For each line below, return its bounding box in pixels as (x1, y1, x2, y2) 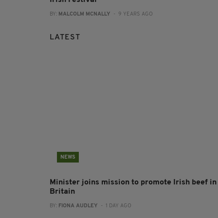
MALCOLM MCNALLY (58, 11, 110, 17)
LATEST (50, 33, 80, 41)
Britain (50, 187, 75, 196)
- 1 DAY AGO (98, 203, 131, 209)
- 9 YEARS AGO (110, 11, 153, 17)
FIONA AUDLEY (58, 203, 98, 209)
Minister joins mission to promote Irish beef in (50, 178, 217, 186)
